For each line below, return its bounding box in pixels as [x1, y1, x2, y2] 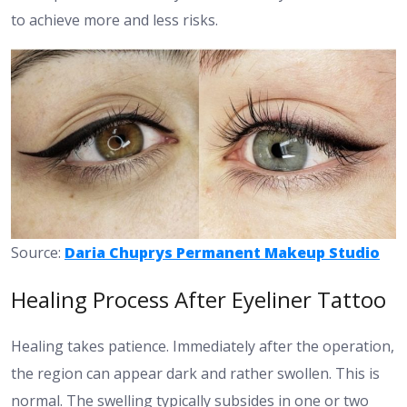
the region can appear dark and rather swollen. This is [11, 362, 380, 383]
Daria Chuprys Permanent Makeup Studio [65, 242, 380, 263]
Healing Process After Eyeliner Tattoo [11, 283, 386, 314]
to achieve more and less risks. [11, 10, 218, 31]
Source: [11, 242, 65, 263]
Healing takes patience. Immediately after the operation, [11, 335, 394, 356]
